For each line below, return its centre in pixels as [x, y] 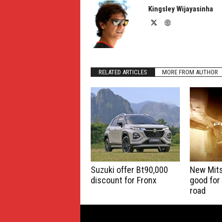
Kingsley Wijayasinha [180, 9]
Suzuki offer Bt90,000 [129, 170]
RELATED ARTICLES [123, 72]
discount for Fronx [123, 180]
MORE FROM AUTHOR [190, 72]
